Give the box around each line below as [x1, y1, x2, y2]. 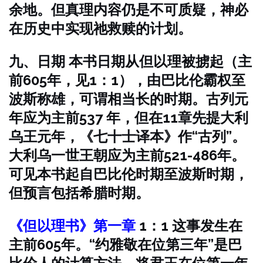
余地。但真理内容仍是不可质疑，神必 [9, 1, 248, 18]
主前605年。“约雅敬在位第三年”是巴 [9, 236, 242, 253]
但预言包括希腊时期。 [9, 184, 150, 201]
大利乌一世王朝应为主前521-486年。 [9, 147, 245, 164]
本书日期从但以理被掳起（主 [69, 53, 252, 70]
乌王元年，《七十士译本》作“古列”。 [9, 128, 246, 145]
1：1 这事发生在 [139, 217, 242, 234]
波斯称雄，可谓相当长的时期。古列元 [9, 90, 248, 107]
